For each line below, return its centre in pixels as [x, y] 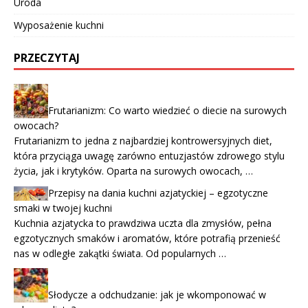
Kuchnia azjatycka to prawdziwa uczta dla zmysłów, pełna [143, 223]
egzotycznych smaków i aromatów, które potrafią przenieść [147, 238]
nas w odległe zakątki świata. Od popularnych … [120, 253]
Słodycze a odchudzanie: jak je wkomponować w [157, 294]
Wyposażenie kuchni [59, 25]
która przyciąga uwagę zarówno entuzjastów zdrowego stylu [149, 155]
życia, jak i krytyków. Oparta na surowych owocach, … [133, 170]
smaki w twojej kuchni [63, 208]
